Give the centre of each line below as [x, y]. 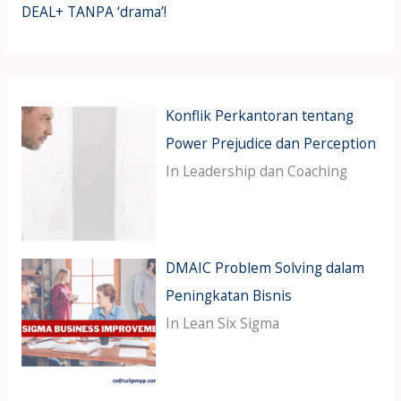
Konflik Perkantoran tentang [260, 116]
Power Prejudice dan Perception [271, 144]
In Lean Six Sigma [223, 324]
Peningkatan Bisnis [229, 296]
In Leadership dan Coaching [257, 171]
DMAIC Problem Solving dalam [265, 268]
